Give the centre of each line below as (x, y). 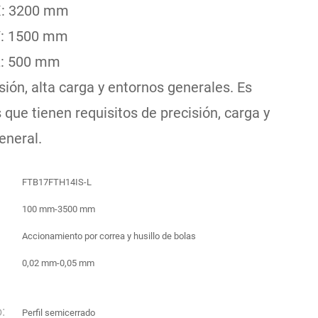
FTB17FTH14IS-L (57, 182)
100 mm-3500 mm (59, 209)
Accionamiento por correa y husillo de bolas (109, 236)
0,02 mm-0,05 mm (58, 263)
